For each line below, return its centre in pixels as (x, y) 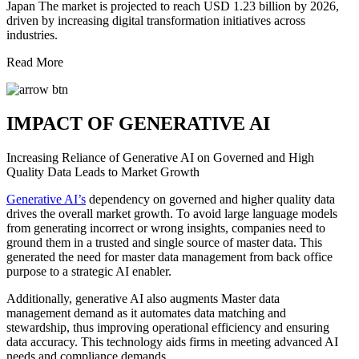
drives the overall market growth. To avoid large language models (172, 213)
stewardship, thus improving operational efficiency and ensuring (168, 327)
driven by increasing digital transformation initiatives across (156, 21)
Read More (35, 63)
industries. (32, 35)
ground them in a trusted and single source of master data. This (164, 242)
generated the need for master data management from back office (169, 256)
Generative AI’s (46, 199)
